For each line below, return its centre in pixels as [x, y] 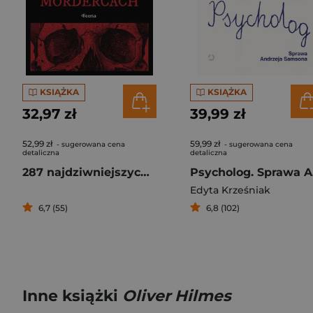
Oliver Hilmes [177, 296]
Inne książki [72, 296]
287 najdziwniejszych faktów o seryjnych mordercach [145, 172]
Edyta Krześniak [230, 190]
